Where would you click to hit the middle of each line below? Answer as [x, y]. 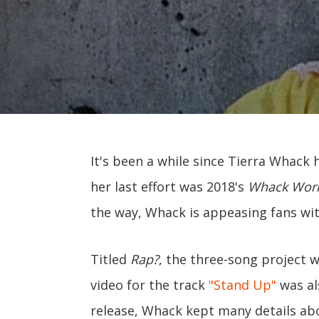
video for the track [150, 285]
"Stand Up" [242, 285]
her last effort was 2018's [169, 187]
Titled [110, 259]
